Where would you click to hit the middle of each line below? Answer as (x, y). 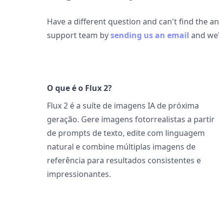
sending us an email (150, 35)
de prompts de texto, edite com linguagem (126, 133)
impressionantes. (79, 174)
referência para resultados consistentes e (124, 160)
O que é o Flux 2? (79, 88)
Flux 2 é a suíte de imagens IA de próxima (123, 106)
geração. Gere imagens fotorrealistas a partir (131, 119)
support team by (78, 35)
